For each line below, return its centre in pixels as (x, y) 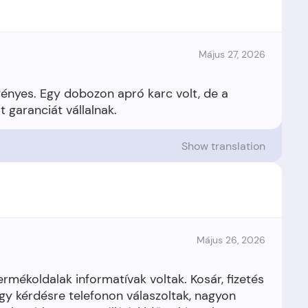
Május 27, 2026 (232, 54)
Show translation (223, 146)
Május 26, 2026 (231, 240)
